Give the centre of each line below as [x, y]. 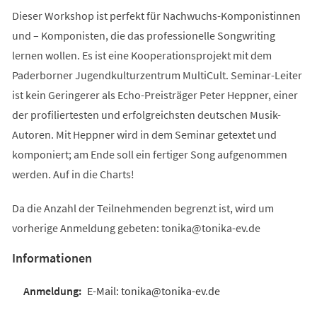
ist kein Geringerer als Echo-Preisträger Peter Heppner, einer [155, 94]
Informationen [52, 258]
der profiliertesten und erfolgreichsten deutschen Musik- [146, 114]
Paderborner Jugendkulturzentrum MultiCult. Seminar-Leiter [157, 75]
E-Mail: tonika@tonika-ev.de [153, 290]
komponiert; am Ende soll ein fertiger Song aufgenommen [149, 154]
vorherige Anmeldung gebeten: [86, 227]
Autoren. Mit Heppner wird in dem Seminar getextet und [144, 134]
